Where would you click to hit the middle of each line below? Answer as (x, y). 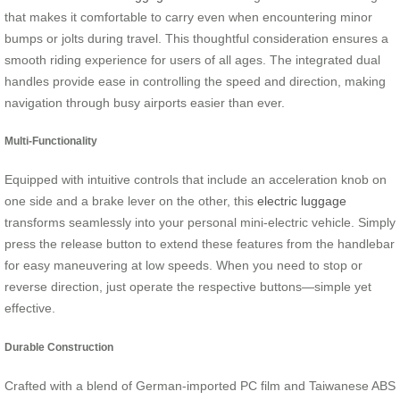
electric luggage (302, 201)
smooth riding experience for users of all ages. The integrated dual (192, 59)
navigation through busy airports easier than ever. (145, 102)
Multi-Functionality (51, 141)
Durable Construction (59, 346)
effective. (30, 308)
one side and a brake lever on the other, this (131, 201)
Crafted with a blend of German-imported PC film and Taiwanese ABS (200, 386)
